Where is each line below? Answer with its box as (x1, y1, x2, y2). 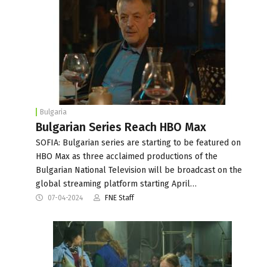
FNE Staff (105, 193, 134, 202)
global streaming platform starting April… (36, 178, 197, 189)
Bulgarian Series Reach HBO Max (36, 120, 206, 134)
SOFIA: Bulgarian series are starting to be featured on (36, 137, 241, 148)
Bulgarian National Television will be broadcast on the (36, 164, 242, 175)
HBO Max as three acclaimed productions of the (36, 151, 218, 162)
